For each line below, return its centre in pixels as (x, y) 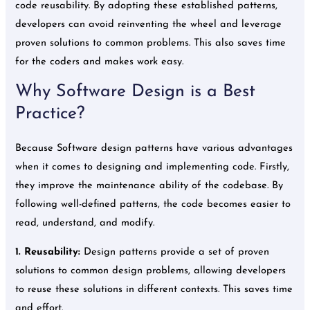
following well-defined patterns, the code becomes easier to (153, 205)
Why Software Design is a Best (136, 92)
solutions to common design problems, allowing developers (151, 271)
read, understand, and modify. (87, 224)
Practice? (53, 114)
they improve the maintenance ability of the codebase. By (149, 186)
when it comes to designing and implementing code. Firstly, (153, 167)
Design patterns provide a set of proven (175, 252)
